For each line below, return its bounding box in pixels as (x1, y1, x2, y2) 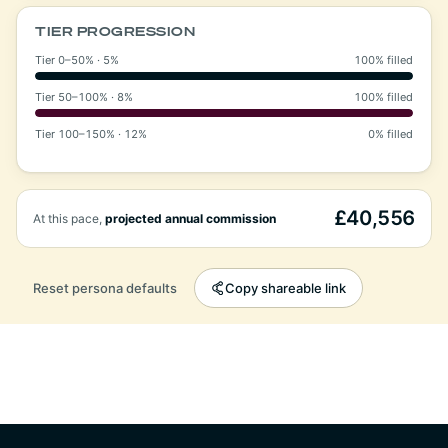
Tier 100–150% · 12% (35, 126, 147, 141)
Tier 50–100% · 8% (35, 89, 133, 104)
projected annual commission (105, 210, 276, 226)
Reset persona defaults (33, 279, 177, 296)
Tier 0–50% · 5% (35, 52, 119, 67)
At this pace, (33, 210, 105, 226)
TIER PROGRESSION (35, 22, 196, 40)
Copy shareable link (225, 279, 346, 296)
